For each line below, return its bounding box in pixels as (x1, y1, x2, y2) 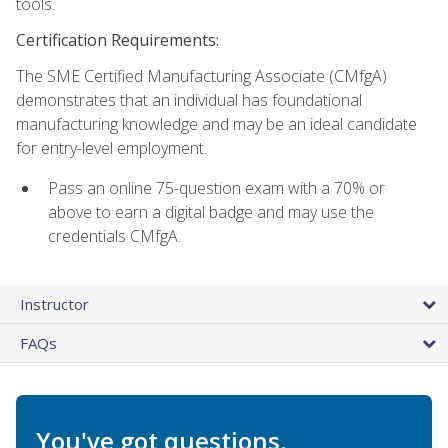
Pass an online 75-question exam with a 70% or (48, 177, 385, 200)
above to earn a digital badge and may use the (48, 201, 374, 224)
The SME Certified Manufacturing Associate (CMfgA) (16, 65, 387, 88)
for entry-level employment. (16, 137, 207, 160)
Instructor (20, 293, 89, 314)
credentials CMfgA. (48, 225, 181, 248)
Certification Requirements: (16, 29, 219, 52)
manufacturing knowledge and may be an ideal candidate (16, 113, 417, 136)
